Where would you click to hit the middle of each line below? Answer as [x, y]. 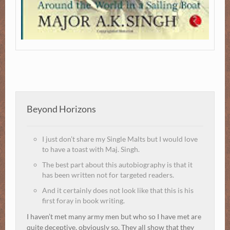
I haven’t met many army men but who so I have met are [114, 217]
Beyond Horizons [61, 109]
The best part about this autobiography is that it [117, 165]
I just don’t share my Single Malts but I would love [120, 139]
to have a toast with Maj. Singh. [91, 149]
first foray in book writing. [83, 201]
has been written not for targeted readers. [108, 175]
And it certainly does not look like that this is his [118, 190]
